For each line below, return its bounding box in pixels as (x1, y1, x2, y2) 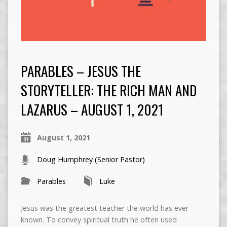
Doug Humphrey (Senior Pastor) (36, 154, 145, 164)
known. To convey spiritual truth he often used (20, 214, 177, 224)
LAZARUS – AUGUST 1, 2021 (20, 98, 164, 120)
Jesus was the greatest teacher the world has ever (20, 203, 188, 213)
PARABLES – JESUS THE (20, 60, 141, 81)
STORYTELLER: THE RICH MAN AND (20, 79, 197, 100)
